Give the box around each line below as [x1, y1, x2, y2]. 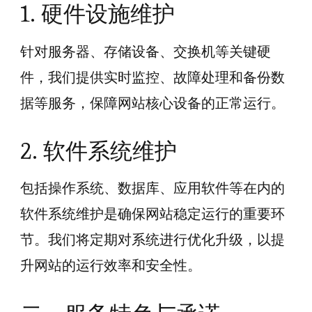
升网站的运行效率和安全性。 [20, 256, 201, 275]
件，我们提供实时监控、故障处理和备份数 [20, 68, 285, 86]
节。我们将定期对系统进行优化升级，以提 [20, 231, 285, 249]
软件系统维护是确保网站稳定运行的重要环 [20, 205, 285, 224]
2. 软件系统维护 [20, 136, 177, 165]
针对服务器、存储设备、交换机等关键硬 [20, 42, 271, 61]
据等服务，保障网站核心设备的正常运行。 [20, 93, 285, 112]
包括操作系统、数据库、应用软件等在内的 [20, 179, 285, 198]
